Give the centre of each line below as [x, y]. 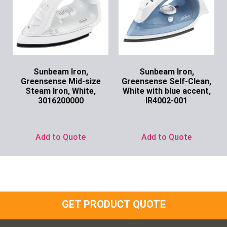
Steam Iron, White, [61, 91]
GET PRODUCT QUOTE [113, 204]
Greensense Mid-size [61, 82]
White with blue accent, [166, 91]
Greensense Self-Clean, [166, 82]
